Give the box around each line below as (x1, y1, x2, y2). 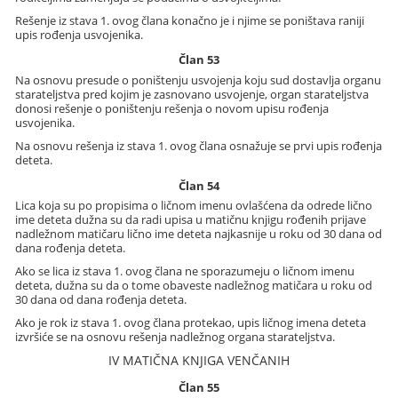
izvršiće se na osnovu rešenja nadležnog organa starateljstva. (15, 329, 336, 346)
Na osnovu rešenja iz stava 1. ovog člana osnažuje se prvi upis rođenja (15, 137, 383, 154)
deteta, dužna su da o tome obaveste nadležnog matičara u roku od (15, 277, 373, 294)
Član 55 (178, 379, 219, 396)
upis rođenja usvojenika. (15, 26, 144, 43)
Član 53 (178, 52, 219, 68)
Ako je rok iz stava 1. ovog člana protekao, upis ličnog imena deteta (15, 314, 367, 331)
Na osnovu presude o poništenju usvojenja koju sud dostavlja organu (15, 71, 382, 88)
